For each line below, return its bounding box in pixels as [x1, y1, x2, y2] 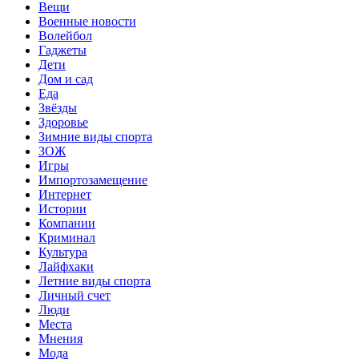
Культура [38, 244, 87, 259]
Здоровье [38, 115, 88, 129]
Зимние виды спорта [38, 129, 152, 143]
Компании [38, 216, 95, 230]
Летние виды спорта [38, 273, 151, 288]
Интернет [38, 187, 91, 201]
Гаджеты [38, 42, 87, 57]
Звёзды [38, 100, 77, 115]
